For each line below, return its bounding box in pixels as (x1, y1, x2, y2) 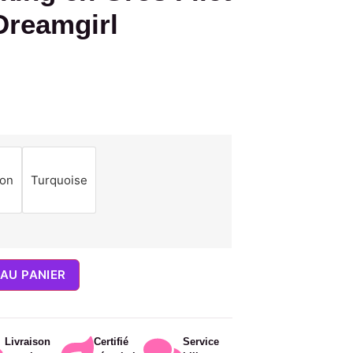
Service (182, 336, 219, 348)
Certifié (93, 336, 128, 348)
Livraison (4, 336, 50, 348)
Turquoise (30, 172, 87, 188)
